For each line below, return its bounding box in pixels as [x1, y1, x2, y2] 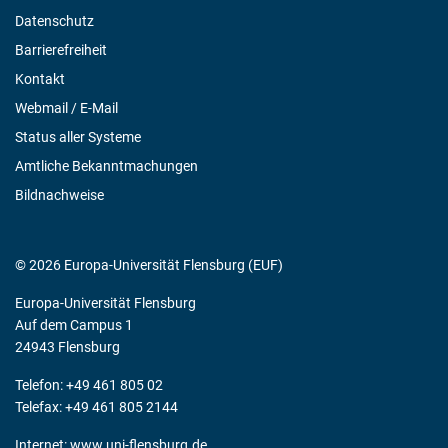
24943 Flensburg [15, 339, 120, 356]
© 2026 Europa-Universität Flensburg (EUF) [15, 257, 283, 274]
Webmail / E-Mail [15, 100, 118, 117]
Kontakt [15, 71, 65, 88]
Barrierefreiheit [15, 42, 107, 59]
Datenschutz [15, 13, 94, 30]
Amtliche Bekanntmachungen [15, 158, 198, 175]
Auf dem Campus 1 [15, 317, 133, 334]
